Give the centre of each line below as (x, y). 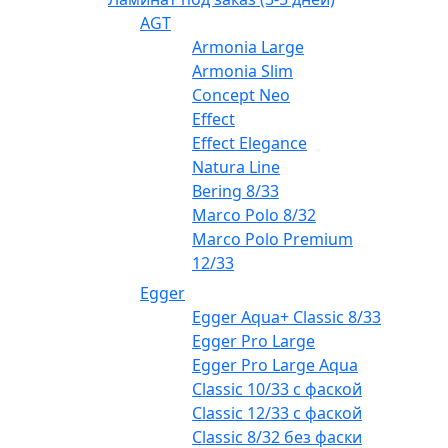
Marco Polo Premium (272, 239)
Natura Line (236, 167)
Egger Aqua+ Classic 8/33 (286, 317)
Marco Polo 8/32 (254, 215)
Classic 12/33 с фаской (277, 413)
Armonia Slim (242, 71)
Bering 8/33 (235, 191)
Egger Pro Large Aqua (275, 365)
